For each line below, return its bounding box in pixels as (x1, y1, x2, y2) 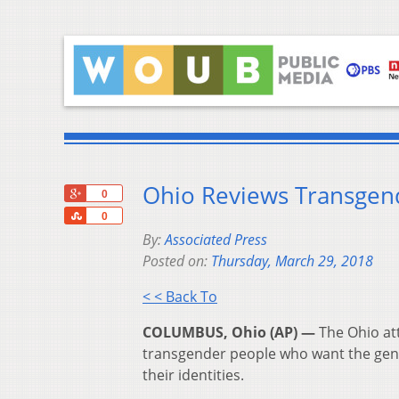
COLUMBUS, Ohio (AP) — (142, 322, 319, 343)
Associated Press (165, 230, 267, 250)
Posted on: (142, 251, 211, 272)
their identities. (142, 365, 244, 386)
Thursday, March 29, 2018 (211, 251, 373, 272)
